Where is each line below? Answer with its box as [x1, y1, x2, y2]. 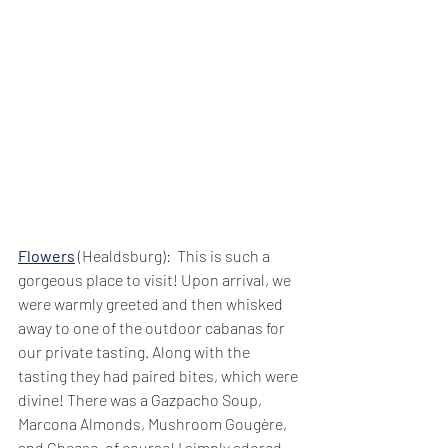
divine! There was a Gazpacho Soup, [18, 389, 265, 409]
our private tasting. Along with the [18, 341, 253, 361]
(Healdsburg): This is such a [75, 245, 273, 265]
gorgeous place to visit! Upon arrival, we [18, 269, 294, 289]
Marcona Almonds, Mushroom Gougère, [18, 413, 290, 433]
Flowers [18, 245, 75, 265]
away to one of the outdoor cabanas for [18, 317, 288, 337]
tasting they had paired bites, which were [18, 365, 301, 385]
